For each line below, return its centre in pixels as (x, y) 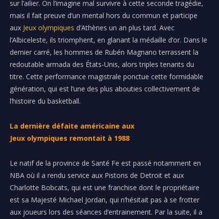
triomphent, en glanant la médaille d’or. (119, 40)
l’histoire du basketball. (45, 101)
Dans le (194, 40)
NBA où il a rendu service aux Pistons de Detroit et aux (97, 175)
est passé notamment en (160, 163)
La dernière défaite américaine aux (72, 126)
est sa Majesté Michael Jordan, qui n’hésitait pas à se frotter (105, 200)
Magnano (142, 52)
